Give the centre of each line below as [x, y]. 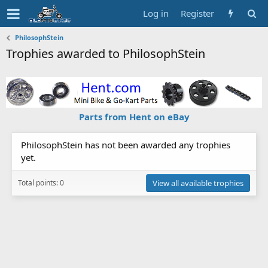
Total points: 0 [41, 182]
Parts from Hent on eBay [134, 116]
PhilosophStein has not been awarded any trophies [126, 144]
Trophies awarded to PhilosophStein [106, 54]
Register [197, 13]
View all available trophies [198, 183]
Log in [156, 13]
